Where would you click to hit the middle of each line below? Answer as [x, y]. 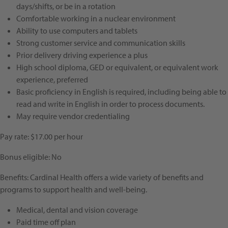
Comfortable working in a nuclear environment [96, 19]
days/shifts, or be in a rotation [66, 6]
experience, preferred [52, 80]
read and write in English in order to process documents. [110, 104]
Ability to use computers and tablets [77, 31]
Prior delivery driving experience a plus [82, 55]
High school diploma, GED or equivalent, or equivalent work [117, 67]
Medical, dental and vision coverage [77, 210]
